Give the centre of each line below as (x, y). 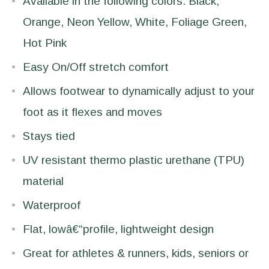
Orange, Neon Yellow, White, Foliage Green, (135, 22)
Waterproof (52, 205)
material (43, 181)
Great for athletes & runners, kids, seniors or (136, 253)
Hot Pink (45, 43)
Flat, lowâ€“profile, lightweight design (118, 229)
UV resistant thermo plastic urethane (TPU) (134, 160)
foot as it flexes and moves (92, 112)
